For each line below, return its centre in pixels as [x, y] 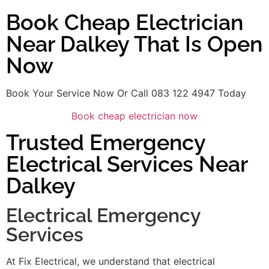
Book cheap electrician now [134, 116]
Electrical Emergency [103, 216]
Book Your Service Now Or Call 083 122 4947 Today [126, 93]
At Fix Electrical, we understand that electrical [110, 261]
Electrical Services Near [127, 164]
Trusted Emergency [106, 143]
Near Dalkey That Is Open [134, 44]
